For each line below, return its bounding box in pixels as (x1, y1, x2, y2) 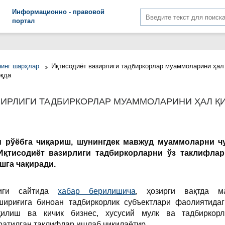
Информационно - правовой (12, 8, 105, 16)
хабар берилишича (58, 187, 136, 195)
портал (12, 17, 35, 25)
